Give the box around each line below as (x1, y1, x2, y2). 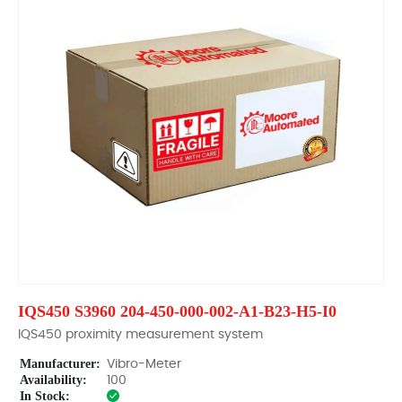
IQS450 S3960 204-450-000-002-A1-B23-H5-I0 (18, 302, 336, 320)
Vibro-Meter (107, 358, 181, 371)
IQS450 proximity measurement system (18, 328, 263, 341)
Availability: (20, 373, 87, 387)
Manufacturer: (20, 357, 100, 371)
